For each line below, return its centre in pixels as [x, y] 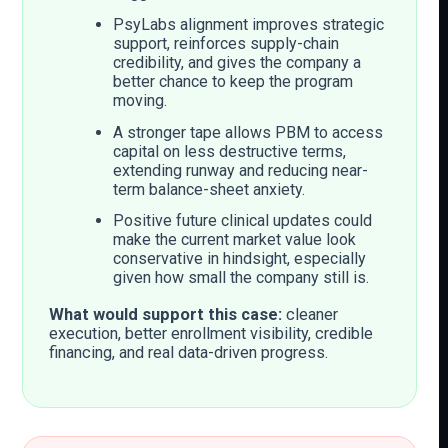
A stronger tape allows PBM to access [247, 132]
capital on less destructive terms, [229, 151]
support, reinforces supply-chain [225, 43]
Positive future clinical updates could [242, 221]
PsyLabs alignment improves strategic [248, 24]
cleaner [309, 314]
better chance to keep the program [232, 81]
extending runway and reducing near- [240, 170]
